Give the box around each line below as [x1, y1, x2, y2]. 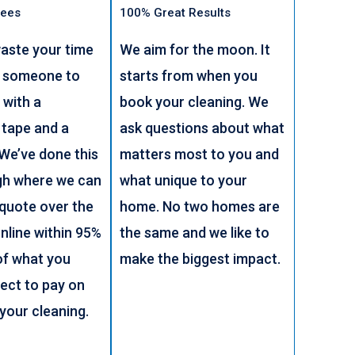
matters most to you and [119, 145, 279, 162]
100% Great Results [119, 5, 231, 20]
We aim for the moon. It [119, 40, 270, 58]
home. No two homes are [119, 197, 280, 215]
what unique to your [119, 171, 247, 189]
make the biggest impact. [119, 250, 284, 267]
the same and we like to [119, 223, 269, 241]
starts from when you [119, 67, 258, 84]
